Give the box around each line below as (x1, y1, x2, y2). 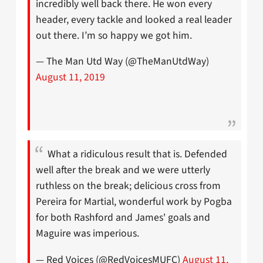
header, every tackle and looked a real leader (36, 12, 232, 27)
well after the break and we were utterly (36, 163, 210, 178)
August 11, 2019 (36, 70, 105, 85)
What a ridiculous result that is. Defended (48, 147, 227, 162)
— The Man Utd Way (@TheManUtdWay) (36, 54, 209, 69)
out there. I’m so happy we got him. (36, 28, 192, 43)
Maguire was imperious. (36, 226, 139, 241)
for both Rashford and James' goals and (36, 210, 210, 225)
